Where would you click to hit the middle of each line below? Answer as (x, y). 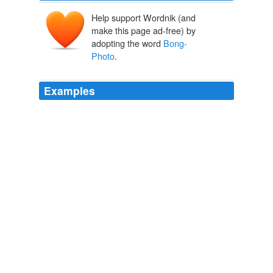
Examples (69, 91)
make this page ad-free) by (144, 30)
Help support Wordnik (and (144, 18)
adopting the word (127, 43)
